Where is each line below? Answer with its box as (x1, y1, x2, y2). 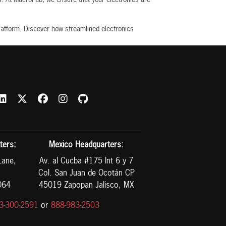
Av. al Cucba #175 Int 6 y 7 (39, 157, 133, 165)
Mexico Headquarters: (49, 141, 124, 149)
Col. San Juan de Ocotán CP (38, 169, 135, 178)
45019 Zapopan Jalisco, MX (38, 181, 134, 190)
